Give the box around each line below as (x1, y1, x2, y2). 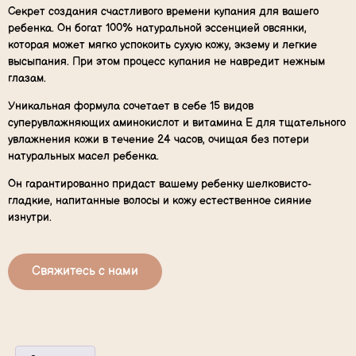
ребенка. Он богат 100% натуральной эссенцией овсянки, (8, 21, 307, 35)
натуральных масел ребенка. (8, 149, 159, 163)
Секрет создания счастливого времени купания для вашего (8, 4, 319, 18)
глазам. (8, 71, 46, 85)
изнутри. (8, 211, 52, 225)
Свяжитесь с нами (32, 263, 138, 279)
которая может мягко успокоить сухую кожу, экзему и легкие (8, 37, 317, 52)
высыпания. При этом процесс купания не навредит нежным (8, 54, 325, 68)
